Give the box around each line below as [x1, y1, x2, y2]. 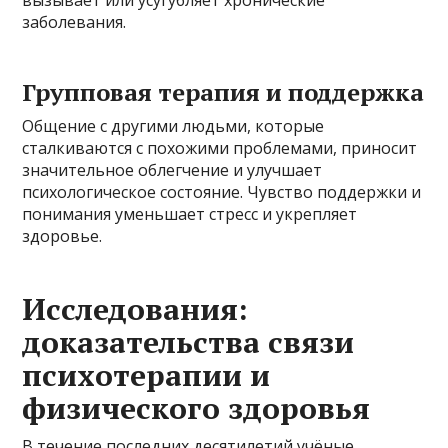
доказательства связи [22, 321, 355, 362]
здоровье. [22, 224, 103, 247]
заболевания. [22, 10, 127, 33]
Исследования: [22, 288, 249, 329]
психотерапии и [22, 354, 271, 395]
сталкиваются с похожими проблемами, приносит [22, 136, 418, 159]
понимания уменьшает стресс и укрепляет [22, 202, 358, 225]
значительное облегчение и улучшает [22, 158, 323, 181]
